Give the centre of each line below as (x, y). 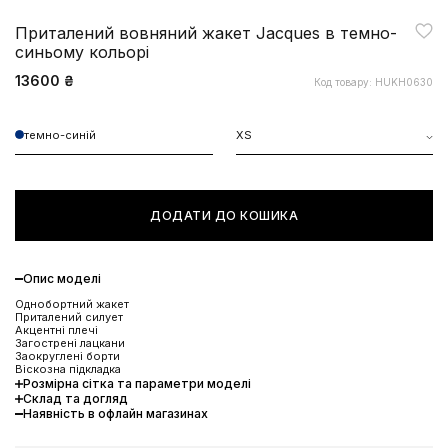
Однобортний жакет (72, 303)
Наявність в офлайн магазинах (115, 413)
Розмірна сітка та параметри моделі (137, 383)
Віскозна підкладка (68, 368)
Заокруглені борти (67, 355)
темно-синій (60, 134)
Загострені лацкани (70, 342)
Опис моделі (62, 278)
